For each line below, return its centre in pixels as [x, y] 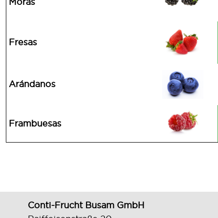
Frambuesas [35, 123]
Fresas [23, 42]
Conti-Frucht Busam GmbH [86, 205]
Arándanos [32, 84]
